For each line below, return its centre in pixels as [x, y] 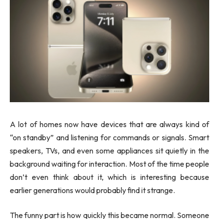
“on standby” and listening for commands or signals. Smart [109, 137]
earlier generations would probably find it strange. [92, 190]
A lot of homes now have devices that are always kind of [109, 124]
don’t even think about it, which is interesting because [109, 177]
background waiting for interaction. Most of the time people [109, 164]
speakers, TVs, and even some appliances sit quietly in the [109, 150]
